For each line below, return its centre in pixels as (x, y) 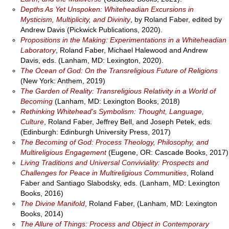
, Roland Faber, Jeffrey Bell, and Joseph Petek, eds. (128, 122)
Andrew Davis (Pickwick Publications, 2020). (91, 30)
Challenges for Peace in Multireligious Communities (104, 173)
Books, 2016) (42, 193)
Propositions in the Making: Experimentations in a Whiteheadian (123, 40)
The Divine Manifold (53, 203)
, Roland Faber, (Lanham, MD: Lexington (151, 203)
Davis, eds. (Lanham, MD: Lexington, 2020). (92, 60)
